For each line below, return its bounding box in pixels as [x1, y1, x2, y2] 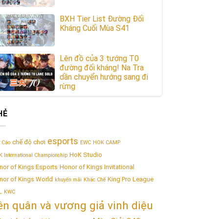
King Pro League [108, 175, 153, 183]
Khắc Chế [84, 176, 106, 183]
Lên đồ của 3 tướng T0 [60, 54, 139, 64]
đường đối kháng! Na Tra [60, 63, 144, 73]
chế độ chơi [12, 138, 45, 146]
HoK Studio [69, 151, 102, 158]
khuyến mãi [55, 176, 82, 183]
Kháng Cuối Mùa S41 [60, 23, 130, 33]
